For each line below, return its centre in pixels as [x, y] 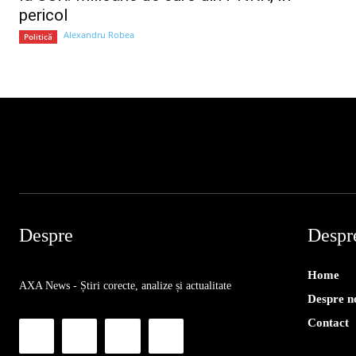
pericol [44, 15]
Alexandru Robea [99, 34]
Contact [328, 322]
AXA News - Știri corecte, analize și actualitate [125, 285]
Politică [38, 36]
